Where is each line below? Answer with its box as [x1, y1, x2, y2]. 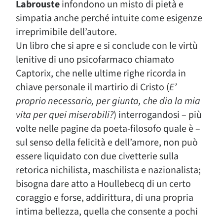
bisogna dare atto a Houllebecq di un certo [16, 177, 191, 191]
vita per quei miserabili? [16, 108, 113, 122]
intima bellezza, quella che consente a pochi [16, 205, 198, 219]
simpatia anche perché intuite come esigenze [16, 11, 202, 25]
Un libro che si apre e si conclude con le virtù [16, 39, 198, 53]
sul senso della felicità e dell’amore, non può [16, 136, 198, 149]
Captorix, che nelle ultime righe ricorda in [16, 67, 186, 80]
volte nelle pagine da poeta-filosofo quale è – [16, 122, 200, 136]
